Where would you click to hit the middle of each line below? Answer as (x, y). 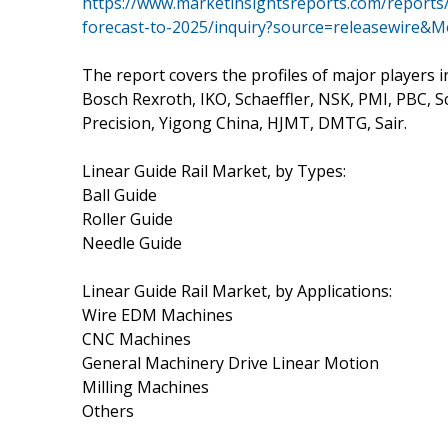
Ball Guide (119, 194)
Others (108, 410)
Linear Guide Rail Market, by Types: (214, 170)
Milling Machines (145, 386)
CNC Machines (136, 338)
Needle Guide (132, 242)
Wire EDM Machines (157, 314)
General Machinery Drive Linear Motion (230, 362)
